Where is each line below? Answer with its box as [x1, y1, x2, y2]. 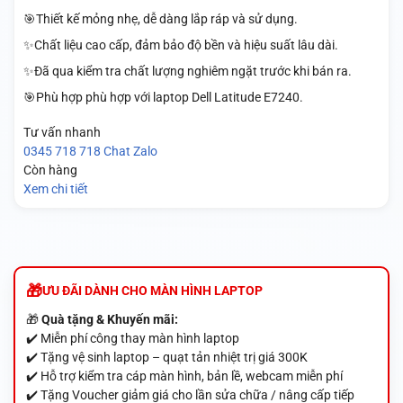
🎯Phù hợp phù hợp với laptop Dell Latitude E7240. [22, 90, 303, 105]
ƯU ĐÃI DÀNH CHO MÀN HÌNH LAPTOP [41, 283, 263, 299]
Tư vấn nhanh [22, 124, 101, 139]
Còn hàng [22, 162, 77, 177]
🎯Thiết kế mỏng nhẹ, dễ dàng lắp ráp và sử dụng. [22, 11, 298, 26]
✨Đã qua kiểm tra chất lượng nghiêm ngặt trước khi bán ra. [22, 64, 352, 79]
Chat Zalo [103, 143, 157, 158]
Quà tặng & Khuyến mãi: [40, 312, 178, 327]
